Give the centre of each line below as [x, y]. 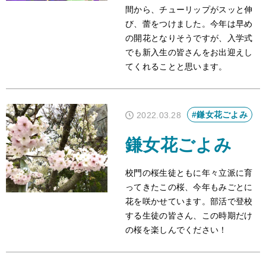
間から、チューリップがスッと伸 [189, 9]
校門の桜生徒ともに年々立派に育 [189, 173]
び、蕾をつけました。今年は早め [189, 23]
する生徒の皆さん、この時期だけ [189, 216]
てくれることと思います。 [176, 66]
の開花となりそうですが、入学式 [189, 38]
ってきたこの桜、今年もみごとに [189, 187]
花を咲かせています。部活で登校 [189, 202]
